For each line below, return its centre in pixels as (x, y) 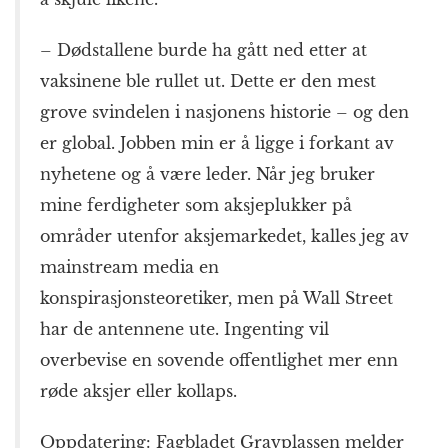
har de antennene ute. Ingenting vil (184, 329)
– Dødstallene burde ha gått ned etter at (203, 50)
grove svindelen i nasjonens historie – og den (224, 112)
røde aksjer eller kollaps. (138, 391)
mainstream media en (129, 267)
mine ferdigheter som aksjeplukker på (196, 205)
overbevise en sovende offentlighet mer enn (219, 360)
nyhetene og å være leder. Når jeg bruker (207, 174)
